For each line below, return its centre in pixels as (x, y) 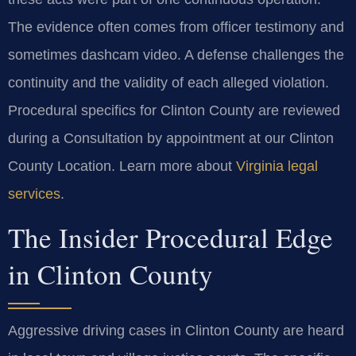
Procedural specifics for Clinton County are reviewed (174, 110)
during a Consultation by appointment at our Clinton (171, 138)
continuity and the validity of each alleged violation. (168, 82)
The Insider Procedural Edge (170, 238)
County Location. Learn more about (122, 166)
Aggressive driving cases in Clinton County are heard (176, 331)
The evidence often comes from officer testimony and (176, 27)
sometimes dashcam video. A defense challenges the (176, 54)
